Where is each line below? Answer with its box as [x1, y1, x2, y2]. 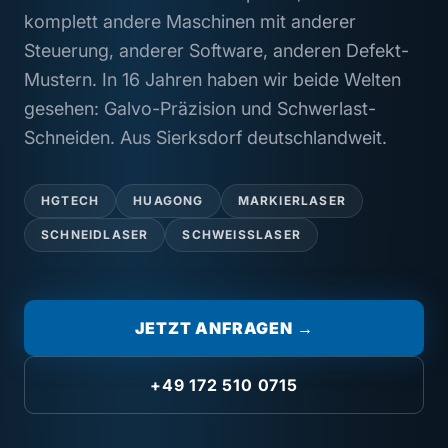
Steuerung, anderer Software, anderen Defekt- [24, 40, 409, 62]
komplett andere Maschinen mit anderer [24, 11, 356, 33]
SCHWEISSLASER [182, 227, 302, 243]
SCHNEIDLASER [41, 227, 149, 243]
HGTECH [41, 193, 100, 209]
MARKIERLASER [237, 193, 347, 209]
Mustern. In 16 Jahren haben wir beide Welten [24, 69, 401, 91]
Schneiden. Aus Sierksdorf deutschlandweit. [24, 127, 387, 149]
